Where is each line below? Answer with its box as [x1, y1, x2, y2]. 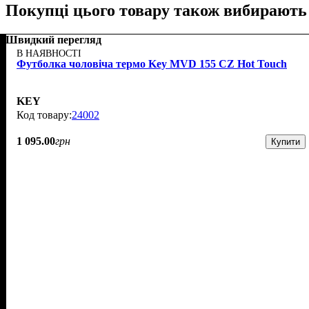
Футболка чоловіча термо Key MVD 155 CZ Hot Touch [17, 57, 287, 70]
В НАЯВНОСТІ [17, 48, 81, 59]
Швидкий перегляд [6, 33, 101, 46]
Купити [270, 136, 300, 147]
